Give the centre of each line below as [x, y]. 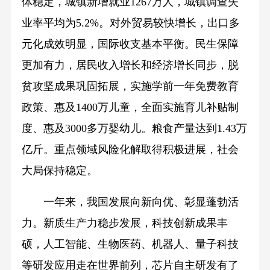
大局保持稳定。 [59, 170]
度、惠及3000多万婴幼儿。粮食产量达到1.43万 [134, 128]
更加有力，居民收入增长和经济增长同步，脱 [130, 65]
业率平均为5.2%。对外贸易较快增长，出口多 [130, 23]
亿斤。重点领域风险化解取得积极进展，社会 [130, 149]
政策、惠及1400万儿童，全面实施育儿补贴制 [130, 107]
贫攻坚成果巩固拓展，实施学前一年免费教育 [130, 86]
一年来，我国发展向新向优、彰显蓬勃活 [130, 202]
